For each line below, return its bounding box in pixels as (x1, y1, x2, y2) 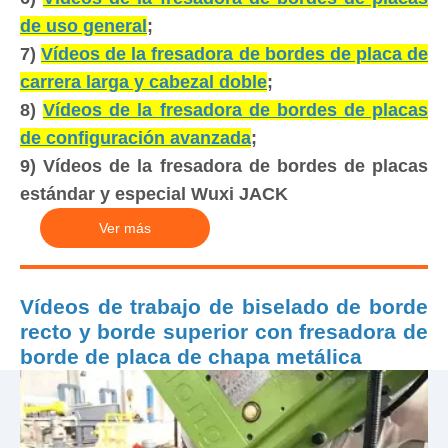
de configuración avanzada (20, 128, 251, 148)
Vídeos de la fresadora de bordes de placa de (41, 44, 429, 64)
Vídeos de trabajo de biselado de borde (20, 295, 428, 318)
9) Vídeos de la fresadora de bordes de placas (20, 156, 428, 176)
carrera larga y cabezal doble (20, 72, 267, 92)
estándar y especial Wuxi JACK (20, 184, 288, 204)
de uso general (20, 16, 147, 36)
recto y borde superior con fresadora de (20, 320, 428, 343)
